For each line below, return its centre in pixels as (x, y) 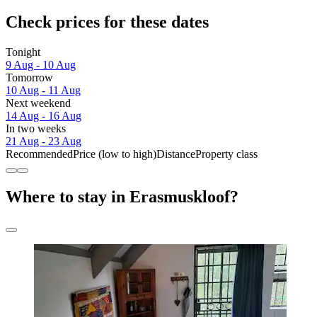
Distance (176, 154)
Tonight (23, 52)
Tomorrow (29, 77)
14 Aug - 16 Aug (44, 115)
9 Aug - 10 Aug (41, 64)
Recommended (39, 154)
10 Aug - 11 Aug (43, 90)
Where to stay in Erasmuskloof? (122, 196)
